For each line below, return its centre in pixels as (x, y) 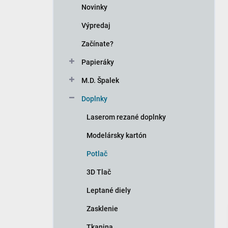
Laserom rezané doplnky (126, 117)
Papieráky (98, 62)
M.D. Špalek (100, 81)
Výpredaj (96, 26)
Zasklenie (102, 209)
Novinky (94, 7)
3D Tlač (99, 172)
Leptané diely (109, 191)
